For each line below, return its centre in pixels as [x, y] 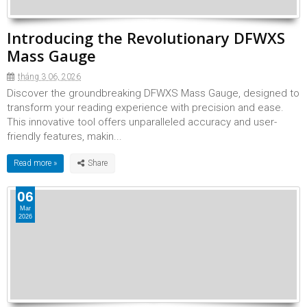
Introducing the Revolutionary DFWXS [146, 38]
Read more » [35, 163]
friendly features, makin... [64, 136]
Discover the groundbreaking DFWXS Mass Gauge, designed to [153, 93]
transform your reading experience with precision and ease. [145, 108]
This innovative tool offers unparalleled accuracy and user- [142, 122]
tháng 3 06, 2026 [49, 77]
